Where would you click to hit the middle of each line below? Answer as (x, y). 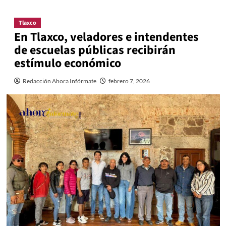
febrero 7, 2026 (129, 81)
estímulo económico (67, 63)
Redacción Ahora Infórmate (59, 81)
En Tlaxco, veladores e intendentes (106, 37)
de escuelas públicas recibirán (95, 50)
